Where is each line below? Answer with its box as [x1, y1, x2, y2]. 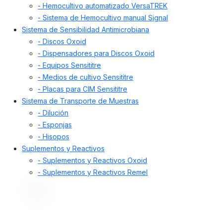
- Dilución [38, 109, 68, 117]
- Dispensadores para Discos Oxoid [38, 49, 155, 58]
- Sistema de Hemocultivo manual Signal [38, 13, 168, 22]
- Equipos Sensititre [38, 61, 101, 70]
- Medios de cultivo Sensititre [38, 73, 133, 82]
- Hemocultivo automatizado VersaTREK [38, 1, 167, 10]
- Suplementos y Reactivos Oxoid [38, 156, 147, 165]
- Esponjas [38, 120, 72, 129]
